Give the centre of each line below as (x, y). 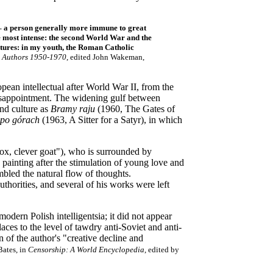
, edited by (162, 250)
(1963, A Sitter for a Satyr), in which (111, 120)
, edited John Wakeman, (105, 57)
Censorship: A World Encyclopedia (86, 250)
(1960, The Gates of (135, 109)
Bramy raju (73, 109)
